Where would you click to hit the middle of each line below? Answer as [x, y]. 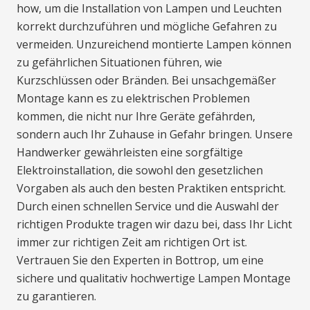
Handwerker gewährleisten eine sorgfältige [130, 153]
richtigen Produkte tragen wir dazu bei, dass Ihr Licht [154, 225]
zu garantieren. [56, 297]
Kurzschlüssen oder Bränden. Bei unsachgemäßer [146, 81]
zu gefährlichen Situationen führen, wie [119, 63]
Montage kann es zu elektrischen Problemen [133, 99]
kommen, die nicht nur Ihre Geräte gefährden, [136, 117]
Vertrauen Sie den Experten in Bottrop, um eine [140, 261]
